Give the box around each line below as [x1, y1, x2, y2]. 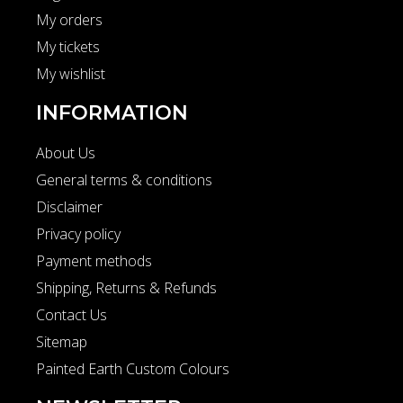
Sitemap [36, 331, 87, 352]
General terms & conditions [36, 169, 212, 190]
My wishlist [36, 63, 105, 84]
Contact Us [36, 304, 107, 325]
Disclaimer [36, 196, 103, 217]
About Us [36, 142, 95, 163]
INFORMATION [36, 100, 188, 125]
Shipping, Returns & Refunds [36, 277, 217, 298]
